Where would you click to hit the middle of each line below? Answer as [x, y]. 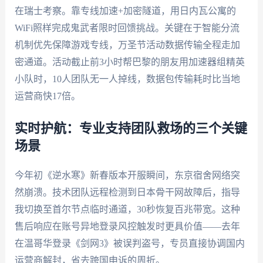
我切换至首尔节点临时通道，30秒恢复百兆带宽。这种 [127, 209]
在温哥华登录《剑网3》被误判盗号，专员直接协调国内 [129, 243]
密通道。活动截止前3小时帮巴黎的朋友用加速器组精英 [129, 62]
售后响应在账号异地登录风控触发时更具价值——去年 [127, 226]
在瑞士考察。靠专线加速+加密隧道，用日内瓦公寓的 [125, 11]
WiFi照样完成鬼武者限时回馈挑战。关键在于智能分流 [127, 28]
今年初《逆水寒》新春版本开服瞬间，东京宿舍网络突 [127, 175]
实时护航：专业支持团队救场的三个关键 [131, 128]
